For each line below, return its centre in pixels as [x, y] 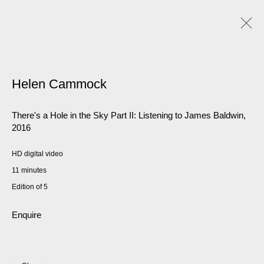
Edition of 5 [30, 187]
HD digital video [37, 154]
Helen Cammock [59, 84]
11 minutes [29, 170]
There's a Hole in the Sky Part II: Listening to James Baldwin [128, 115]
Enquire [27, 215]
